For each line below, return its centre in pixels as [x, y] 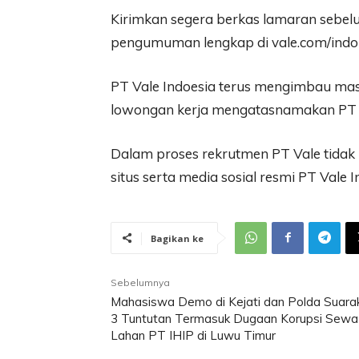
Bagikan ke [177, 238]
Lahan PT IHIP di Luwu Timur [193, 335]
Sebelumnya [140, 282]
